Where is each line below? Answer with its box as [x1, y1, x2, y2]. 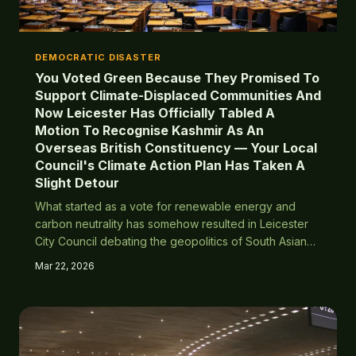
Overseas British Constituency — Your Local [35, 140, 317, 156]
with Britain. [35, 304, 93, 318]
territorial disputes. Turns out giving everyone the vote [35, 252, 320, 265]
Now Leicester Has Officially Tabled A [35, 105, 275, 121]
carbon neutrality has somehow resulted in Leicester [35, 217, 308, 230]
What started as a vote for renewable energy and [35, 199, 296, 213]
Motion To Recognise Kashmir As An [35, 122, 264, 138]
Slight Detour [35, 175, 119, 191]
